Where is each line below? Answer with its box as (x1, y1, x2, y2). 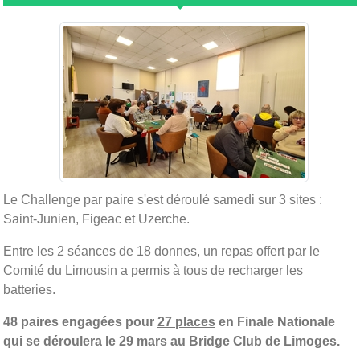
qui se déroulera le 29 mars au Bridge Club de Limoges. (3, 333, 340, 348)
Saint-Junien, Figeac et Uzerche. (3, 211, 190, 226)
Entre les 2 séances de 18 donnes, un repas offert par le (3, 243, 320, 258)
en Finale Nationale (215, 314, 335, 329)
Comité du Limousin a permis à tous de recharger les (3, 263, 303, 277)
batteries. (3, 282, 55, 297)
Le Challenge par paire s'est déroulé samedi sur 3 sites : (3, 192, 322, 207)
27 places (157, 314, 215, 329)
